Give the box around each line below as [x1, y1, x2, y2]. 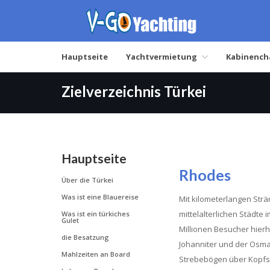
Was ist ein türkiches [61, 209, 130, 218]
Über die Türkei [61, 175, 113, 184]
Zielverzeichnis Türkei [61, 83, 206, 100]
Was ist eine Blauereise [61, 192, 139, 201]
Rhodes [179, 166, 231, 184]
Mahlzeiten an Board [61, 250, 130, 259]
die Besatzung [61, 233, 109, 242]
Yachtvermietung [126, 51, 197, 62]
